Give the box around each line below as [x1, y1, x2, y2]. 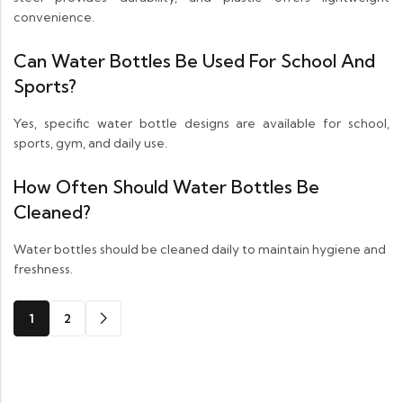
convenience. [13, 9, 94, 26]
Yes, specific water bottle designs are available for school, [13, 115, 390, 132]
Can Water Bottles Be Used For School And [13, 49, 375, 73]
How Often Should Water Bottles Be [13, 175, 319, 199]
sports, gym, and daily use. [13, 135, 167, 152]
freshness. [13, 261, 73, 278]
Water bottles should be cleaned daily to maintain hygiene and [13, 241, 386, 258]
